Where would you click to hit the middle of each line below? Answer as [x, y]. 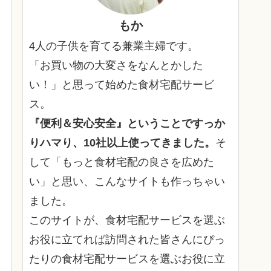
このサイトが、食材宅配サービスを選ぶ [127, 220]
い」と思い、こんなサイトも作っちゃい [127, 182]
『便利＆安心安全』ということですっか [127, 124]
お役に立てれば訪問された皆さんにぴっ [127, 240]
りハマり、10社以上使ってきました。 [122, 143]
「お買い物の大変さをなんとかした [116, 66]
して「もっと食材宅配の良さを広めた [122, 162]
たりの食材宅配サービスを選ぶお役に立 [127, 259]
